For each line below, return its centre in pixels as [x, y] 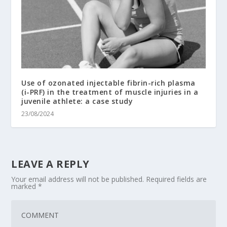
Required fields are [177, 179]
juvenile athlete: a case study [77, 101]
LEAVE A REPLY [50, 164]
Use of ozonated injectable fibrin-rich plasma [108, 83]
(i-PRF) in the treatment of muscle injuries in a [110, 92]
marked [25, 186]
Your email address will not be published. [78, 179]
